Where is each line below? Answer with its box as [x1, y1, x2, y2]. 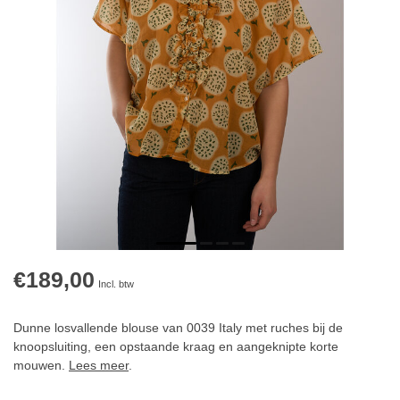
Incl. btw [98, 279, 134, 290]
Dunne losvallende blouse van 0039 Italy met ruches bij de [13, 321, 343, 336]
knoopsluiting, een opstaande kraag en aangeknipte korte [13, 339, 338, 354]
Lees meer [69, 358, 129, 373]
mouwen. [13, 358, 69, 373]
